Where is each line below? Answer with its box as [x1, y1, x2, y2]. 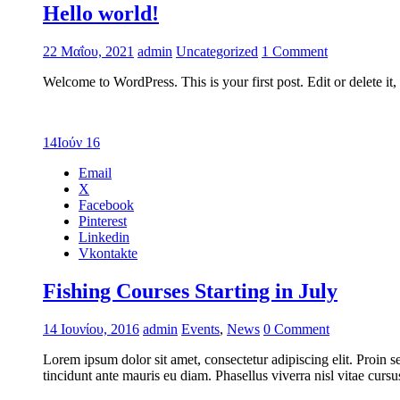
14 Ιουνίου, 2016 [43, 321, 139, 337]
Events [181, 321, 220, 337]
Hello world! [43, 2, 159, 26]
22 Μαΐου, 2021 [43, 44, 134, 60]
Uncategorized [176, 44, 258, 60]
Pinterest [79, 213, 127, 229]
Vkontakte [79, 246, 137, 262]
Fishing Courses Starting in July [43, 279, 337, 304]
